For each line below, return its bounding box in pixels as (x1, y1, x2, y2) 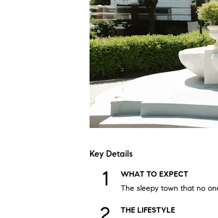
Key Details (90, 148, 133, 159)
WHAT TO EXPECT (121, 169, 188, 179)
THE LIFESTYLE (121, 205, 175, 215)
